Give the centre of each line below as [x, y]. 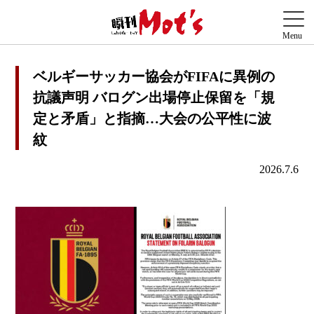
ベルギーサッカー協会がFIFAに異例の [154, 77]
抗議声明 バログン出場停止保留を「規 [154, 98]
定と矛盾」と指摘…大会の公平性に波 [152, 119]
